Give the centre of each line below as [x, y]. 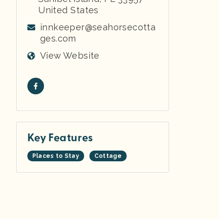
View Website [70, 55]
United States [68, 10]
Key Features [60, 138]
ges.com [58, 38]
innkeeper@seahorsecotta [98, 27]
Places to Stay [55, 156]
